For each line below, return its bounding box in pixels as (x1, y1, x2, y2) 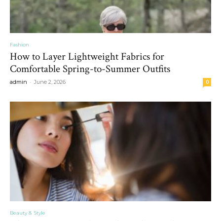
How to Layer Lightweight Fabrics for (10, 50, 164, 64)
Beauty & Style (10, 209, 45, 216)
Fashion (10, 41, 29, 48)
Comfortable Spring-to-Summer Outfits (10, 62, 170, 76)
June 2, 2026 (34, 78, 66, 86)
